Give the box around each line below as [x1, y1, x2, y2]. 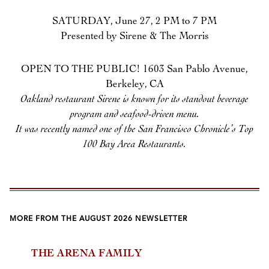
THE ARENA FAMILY [31, 249, 142, 259]
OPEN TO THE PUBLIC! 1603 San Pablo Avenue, [21, 64, 248, 75]
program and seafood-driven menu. [70, 109, 199, 120]
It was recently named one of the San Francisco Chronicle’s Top [16, 124, 253, 135]
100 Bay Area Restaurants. [83, 139, 186, 150]
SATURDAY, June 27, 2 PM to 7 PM [52, 16, 217, 27]
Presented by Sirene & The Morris [60, 31, 209, 42]
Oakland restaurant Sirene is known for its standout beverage [20, 94, 249, 105]
